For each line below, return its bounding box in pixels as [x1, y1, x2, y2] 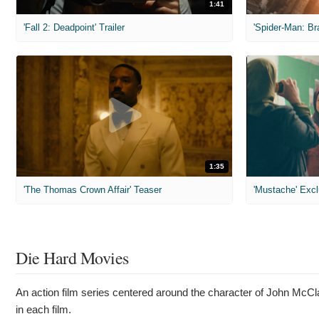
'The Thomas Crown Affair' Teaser [23, 184, 162, 196]
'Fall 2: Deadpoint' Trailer [23, 21, 125, 33]
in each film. [16, 303, 71, 316]
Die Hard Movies [16, 246, 129, 270]
